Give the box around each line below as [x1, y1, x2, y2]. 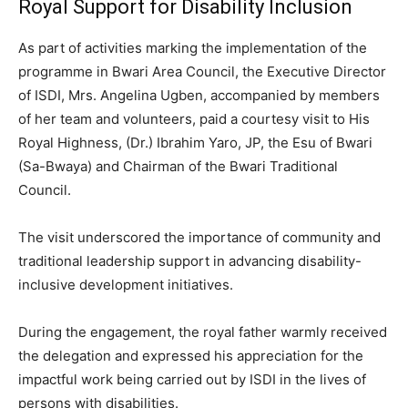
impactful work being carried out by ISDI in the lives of [18, 370, 366, 388]
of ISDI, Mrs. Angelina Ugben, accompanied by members [18, 86, 380, 104]
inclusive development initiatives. [18, 275, 233, 293]
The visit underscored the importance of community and [18, 228, 381, 246]
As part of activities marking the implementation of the [18, 38, 367, 56]
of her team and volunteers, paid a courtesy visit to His [18, 109, 370, 127]
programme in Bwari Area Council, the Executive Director [18, 62, 386, 80]
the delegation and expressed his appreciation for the [18, 346, 363, 364]
